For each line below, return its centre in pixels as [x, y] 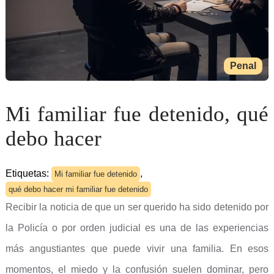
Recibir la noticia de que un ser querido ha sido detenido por [137, 207]
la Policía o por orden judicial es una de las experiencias [137, 228]
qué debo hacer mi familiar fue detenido [78, 189]
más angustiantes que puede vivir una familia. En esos [137, 249]
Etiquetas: [28, 173]
